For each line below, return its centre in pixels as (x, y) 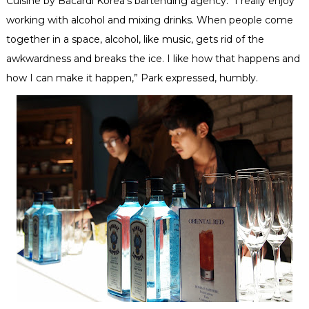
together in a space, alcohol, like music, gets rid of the (135, 40)
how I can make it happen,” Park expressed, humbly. (132, 78)
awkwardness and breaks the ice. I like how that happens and (153, 59)
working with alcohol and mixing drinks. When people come (149, 20)
